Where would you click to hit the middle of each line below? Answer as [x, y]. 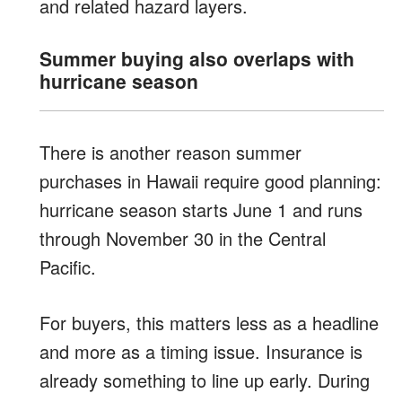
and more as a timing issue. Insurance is [201, 351]
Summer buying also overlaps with [197, 58]
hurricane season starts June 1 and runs [201, 209]
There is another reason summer [170, 152]
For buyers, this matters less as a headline [209, 322]
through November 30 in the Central [183, 238]
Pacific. [68, 267]
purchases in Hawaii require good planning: [210, 180]
